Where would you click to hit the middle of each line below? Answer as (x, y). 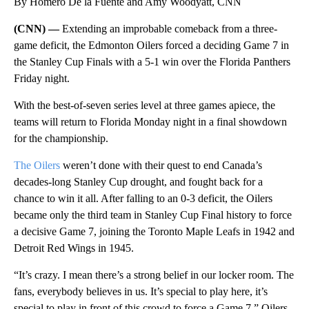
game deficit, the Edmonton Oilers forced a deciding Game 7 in (151, 45)
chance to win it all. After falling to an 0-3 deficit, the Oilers (143, 198)
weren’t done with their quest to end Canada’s (162, 165)
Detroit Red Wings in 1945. (74, 248)
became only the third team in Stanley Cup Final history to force (153, 215)
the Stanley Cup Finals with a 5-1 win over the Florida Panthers (152, 61)
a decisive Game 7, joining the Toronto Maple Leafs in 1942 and (154, 231)
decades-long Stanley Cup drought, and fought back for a (138, 181)
